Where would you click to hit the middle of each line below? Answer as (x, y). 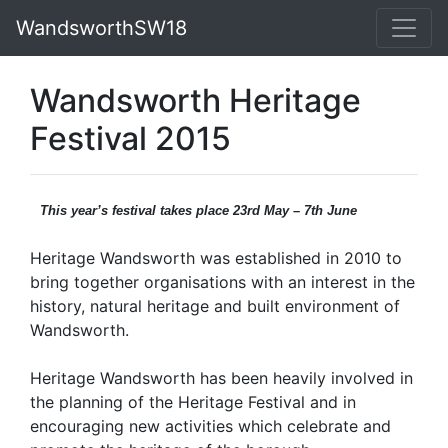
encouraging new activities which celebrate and (210, 426)
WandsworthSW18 (101, 28)
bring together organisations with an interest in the (222, 282)
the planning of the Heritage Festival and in (193, 402)
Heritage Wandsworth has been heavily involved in (221, 378)
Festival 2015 (130, 138)
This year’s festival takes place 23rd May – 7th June (198, 210)
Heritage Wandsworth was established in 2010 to (216, 258)
